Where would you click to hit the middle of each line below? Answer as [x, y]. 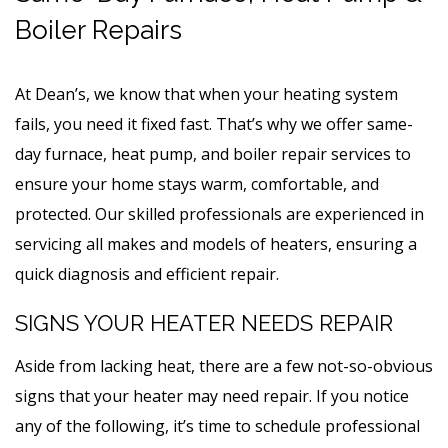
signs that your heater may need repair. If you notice [212, 395]
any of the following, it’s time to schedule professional [217, 425]
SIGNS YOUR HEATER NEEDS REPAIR [204, 322]
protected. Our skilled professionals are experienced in [219, 213]
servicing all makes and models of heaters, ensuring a [216, 243]
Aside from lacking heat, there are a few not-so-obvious [224, 365]
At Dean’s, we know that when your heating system [206, 93]
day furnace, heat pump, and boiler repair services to [213, 153]
